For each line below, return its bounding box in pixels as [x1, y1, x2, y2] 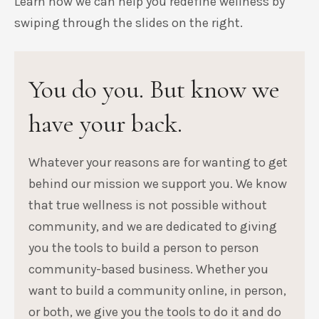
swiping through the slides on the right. [14, 14, 243, 31]
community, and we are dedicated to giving [28, 218, 277, 234]
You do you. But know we [28, 73, 280, 105]
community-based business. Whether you [28, 261, 268, 277]
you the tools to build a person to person [28, 239, 259, 256]
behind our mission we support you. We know [28, 175, 287, 192]
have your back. [28, 108, 182, 139]
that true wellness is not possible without [28, 197, 267, 213]
